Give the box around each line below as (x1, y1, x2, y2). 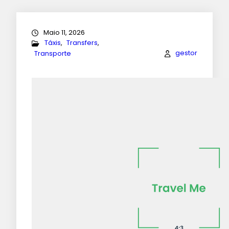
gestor (175, 48, 197, 58)
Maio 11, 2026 (43, 27, 85, 37)
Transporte (34, 48, 71, 58)
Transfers (66, 38, 98, 48)
